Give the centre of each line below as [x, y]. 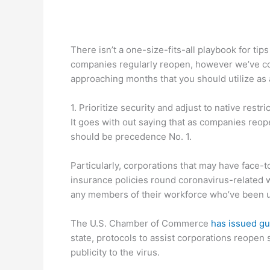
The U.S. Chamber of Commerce [141, 223]
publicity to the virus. [115, 252]
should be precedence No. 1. [131, 136]
